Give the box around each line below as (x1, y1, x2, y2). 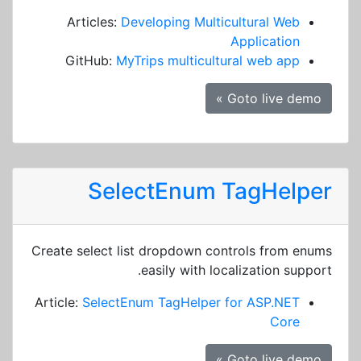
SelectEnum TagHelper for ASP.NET (82, 294, 300, 310)
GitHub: (65, 52, 116, 68)
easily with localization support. (141, 262, 332, 278)
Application (230, 33, 300, 49)
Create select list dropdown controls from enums (31, 243, 332, 259)
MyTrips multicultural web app (116, 52, 300, 68)
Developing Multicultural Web (121, 14, 300, 30)
